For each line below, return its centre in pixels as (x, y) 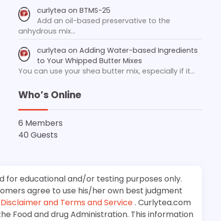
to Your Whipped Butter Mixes (90, 60)
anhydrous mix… (47, 31)
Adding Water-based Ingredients (139, 50)
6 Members (40, 123)
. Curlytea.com (163, 202)
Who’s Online (50, 95)
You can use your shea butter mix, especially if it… (107, 71)
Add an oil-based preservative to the (104, 20)
